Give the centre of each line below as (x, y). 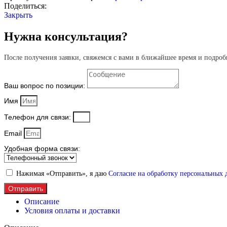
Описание (42, 201)
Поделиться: (25, 6)
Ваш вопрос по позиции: (46, 85)
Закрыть (18, 15)
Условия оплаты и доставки (72, 210)
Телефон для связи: (39, 117)
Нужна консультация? (66, 36)
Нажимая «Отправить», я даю (62, 173)
